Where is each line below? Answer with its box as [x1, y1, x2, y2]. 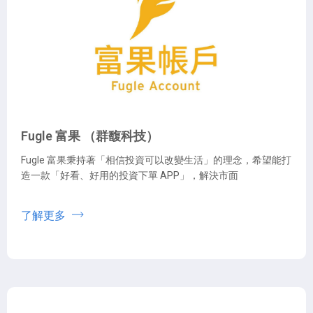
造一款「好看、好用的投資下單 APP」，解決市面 [21, 169, 238, 181]
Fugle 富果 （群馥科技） [21, 128, 159, 143]
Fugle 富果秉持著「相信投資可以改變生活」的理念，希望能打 [21, 154, 291, 166]
